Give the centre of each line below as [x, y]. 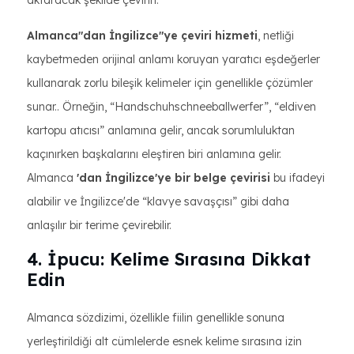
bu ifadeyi [298, 178]
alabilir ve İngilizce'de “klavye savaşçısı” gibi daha [158, 201]
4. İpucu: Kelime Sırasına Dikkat [169, 259]
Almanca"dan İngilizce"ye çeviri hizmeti [142, 36]
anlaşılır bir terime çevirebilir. [99, 225]
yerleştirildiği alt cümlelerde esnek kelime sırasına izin [164, 341]
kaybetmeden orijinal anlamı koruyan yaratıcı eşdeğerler [173, 59]
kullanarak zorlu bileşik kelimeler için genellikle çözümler [170, 83]
